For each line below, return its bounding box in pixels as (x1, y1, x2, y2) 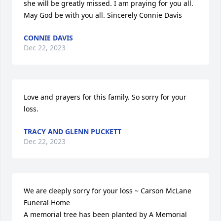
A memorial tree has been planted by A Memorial (24, 210, 187, 219)
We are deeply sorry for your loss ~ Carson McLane (24, 186, 191, 195)
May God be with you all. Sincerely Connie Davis (24, 10, 182, 20)
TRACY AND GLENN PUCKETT (24, 127, 121, 136)
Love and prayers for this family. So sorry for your (24, 92, 186, 102)
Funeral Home (24, 198, 70, 207)
